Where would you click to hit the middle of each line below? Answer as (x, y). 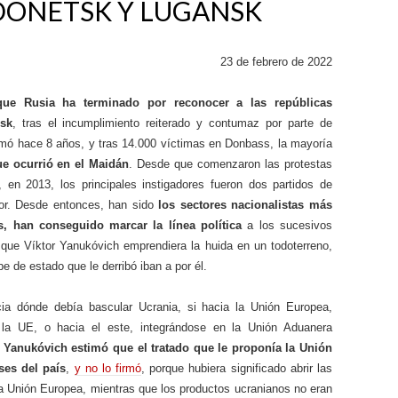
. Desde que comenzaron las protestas (231, 164)
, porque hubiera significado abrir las (237, 368)
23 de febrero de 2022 (276, 62)
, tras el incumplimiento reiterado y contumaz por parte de (172, 123)
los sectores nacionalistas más (246, 205)
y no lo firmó (108, 368)
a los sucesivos (287, 225)
